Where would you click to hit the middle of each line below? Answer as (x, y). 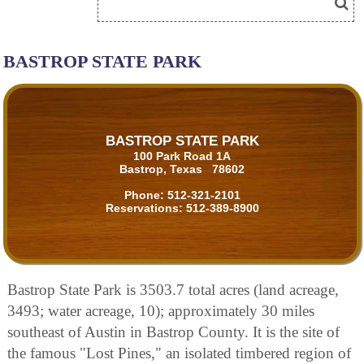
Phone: (145, 195)
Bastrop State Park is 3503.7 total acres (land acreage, (173, 290)
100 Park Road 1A (182, 156)
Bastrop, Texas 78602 (182, 169)
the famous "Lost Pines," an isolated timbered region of (179, 353)
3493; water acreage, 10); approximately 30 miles (161, 311)
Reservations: (145, 208)
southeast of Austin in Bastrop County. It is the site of (173, 332)
